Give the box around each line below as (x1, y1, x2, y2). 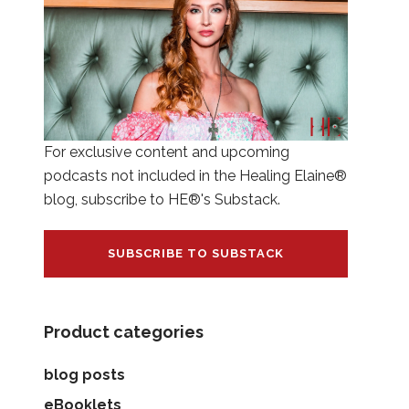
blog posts (43, 366, 125, 384)
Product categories (43, 322, 204, 342)
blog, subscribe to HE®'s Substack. (43, 191, 280, 209)
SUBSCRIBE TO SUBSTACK (107, 246, 284, 261)
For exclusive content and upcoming (43, 143, 289, 162)
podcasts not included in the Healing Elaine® (43, 167, 347, 185)
